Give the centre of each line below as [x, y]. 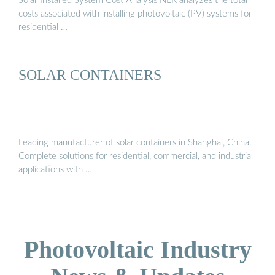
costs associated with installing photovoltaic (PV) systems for [135, 14]
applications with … [55, 170]
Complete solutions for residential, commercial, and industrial [136, 157]
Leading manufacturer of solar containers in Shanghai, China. [135, 143]
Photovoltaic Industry [137, 250]
